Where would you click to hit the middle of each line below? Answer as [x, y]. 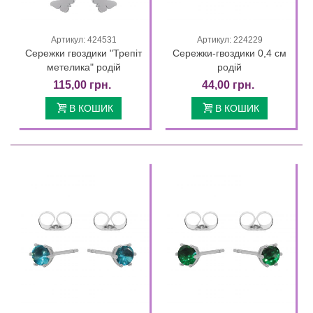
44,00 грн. [228, 85]
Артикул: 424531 [83, 40]
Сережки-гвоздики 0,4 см [230, 53]
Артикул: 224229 [230, 40]
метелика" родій [83, 67]
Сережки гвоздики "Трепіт [83, 53]
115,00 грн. [82, 85]
